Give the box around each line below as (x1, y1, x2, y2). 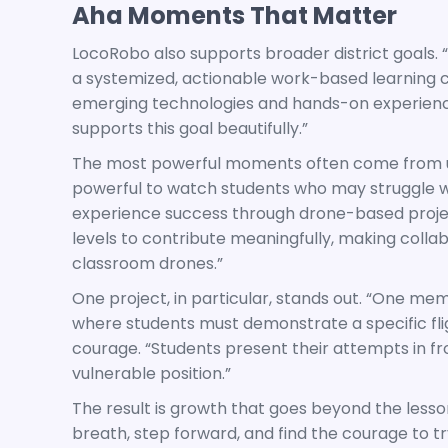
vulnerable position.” (72, 362, 231, 385)
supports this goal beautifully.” (72, 117, 308, 140)
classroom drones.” (72, 252, 223, 275)
